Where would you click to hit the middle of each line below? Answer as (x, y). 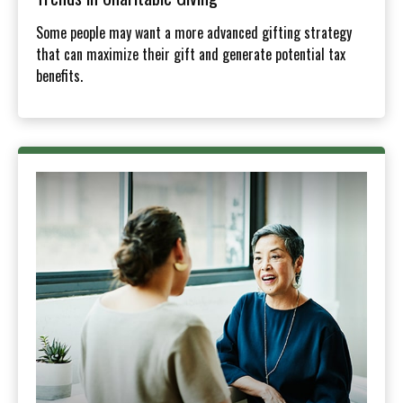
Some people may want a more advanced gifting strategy (194, 33)
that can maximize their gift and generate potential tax (191, 54)
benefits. (59, 76)
